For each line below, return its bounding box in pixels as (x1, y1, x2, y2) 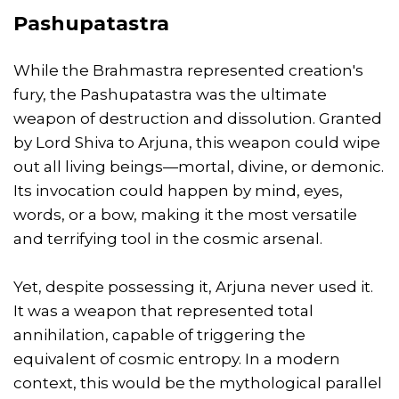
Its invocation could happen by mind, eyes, (13, 181, 343, 199)
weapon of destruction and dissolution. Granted (13, 109, 382, 127)
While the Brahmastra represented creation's (13, 61, 363, 79)
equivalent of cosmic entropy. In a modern (13, 349, 340, 368)
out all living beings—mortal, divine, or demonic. (13, 157, 384, 175)
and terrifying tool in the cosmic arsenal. (13, 229, 322, 248)
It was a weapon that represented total (13, 301, 313, 320)
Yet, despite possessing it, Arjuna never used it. (13, 277, 373, 296)
